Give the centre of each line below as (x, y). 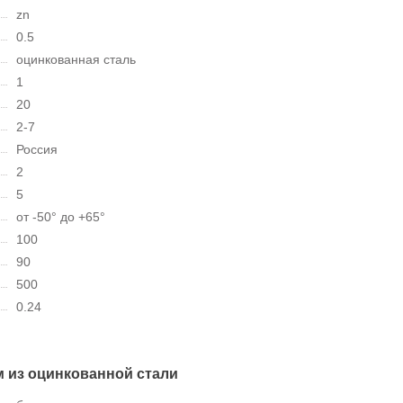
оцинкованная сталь (76, 59)
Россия (37, 149)
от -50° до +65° (61, 216)
